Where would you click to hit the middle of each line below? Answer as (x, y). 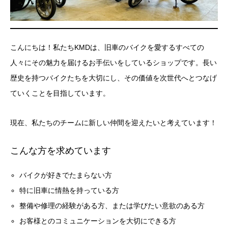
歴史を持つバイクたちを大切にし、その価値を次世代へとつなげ (113, 78)
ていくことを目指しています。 (60, 93)
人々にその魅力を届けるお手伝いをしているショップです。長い (113, 63)
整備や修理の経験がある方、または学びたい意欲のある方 (112, 206)
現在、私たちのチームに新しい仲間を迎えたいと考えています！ (113, 123)
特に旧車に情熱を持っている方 (69, 191)
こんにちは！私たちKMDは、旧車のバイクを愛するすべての (107, 48)
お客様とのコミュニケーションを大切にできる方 (98, 221)
